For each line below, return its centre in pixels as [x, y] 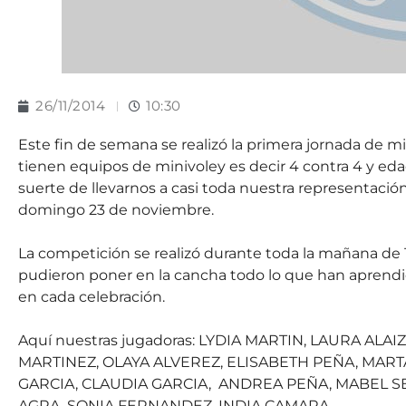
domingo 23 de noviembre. [116, 210]
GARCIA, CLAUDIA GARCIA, [115, 384]
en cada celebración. [92, 297]
